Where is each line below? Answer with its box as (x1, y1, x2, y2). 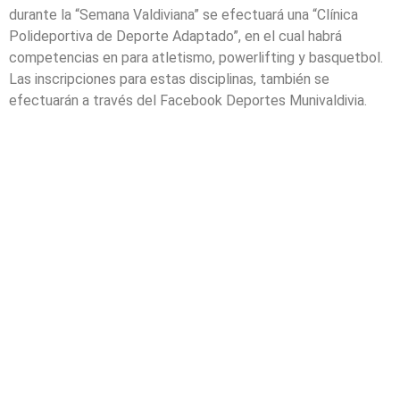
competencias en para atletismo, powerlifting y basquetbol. (9, 49, 383, 67)
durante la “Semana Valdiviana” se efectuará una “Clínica (9, 6, 358, 24)
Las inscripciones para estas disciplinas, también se (9, 71, 329, 88)
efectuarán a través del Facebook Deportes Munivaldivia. (9, 92, 367, 110)
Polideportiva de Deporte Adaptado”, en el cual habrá (9, 28, 342, 46)
